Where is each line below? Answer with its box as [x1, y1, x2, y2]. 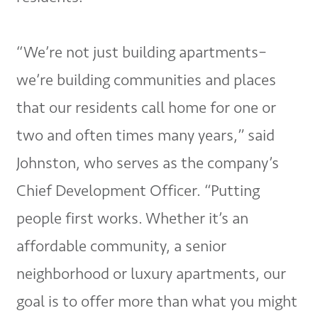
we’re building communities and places [16, 70, 277, 89]
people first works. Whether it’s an [16, 208, 249, 228]
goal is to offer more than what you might [16, 291, 298, 311]
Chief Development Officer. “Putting [16, 180, 261, 200]
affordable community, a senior [16, 236, 227, 256]
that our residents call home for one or [16, 97, 277, 117]
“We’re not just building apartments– [16, 42, 268, 62]
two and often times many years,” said [16, 125, 275, 145]
